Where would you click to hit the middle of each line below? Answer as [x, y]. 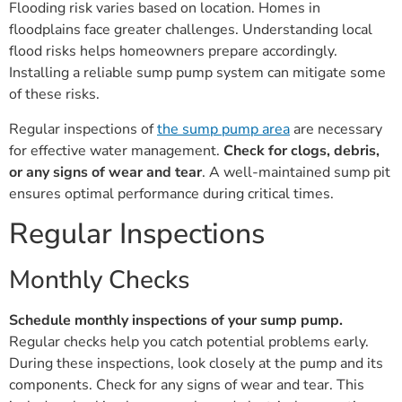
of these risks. [54, 95]
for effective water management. [116, 150]
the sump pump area [223, 129]
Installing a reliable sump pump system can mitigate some [197, 73]
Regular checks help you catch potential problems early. [189, 342]
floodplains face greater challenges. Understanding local [191, 30]
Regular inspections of [83, 129]
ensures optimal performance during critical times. [171, 193]
